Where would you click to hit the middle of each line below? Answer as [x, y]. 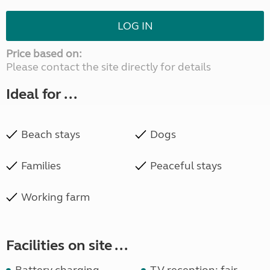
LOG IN [135, 26]
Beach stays [51, 135]
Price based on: [44, 54]
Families [41, 166]
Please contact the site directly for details [108, 67]
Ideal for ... [42, 95]
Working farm [55, 197]
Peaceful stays [186, 166]
